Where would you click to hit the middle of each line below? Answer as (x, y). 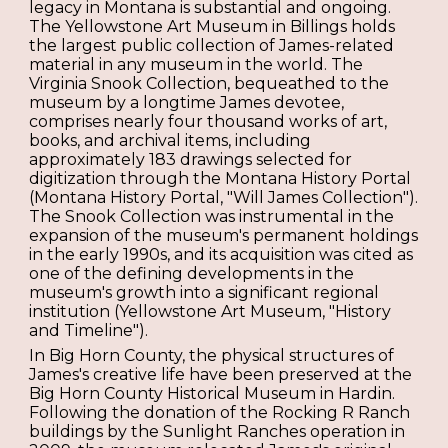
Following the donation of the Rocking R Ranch (220, 413)
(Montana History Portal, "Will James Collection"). (224, 197)
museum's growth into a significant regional (204, 292)
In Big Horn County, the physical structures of (212, 356)
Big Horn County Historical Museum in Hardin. (212, 394)
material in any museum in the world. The (196, 64)
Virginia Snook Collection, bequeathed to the (209, 83)
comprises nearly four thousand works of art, (208, 121)
